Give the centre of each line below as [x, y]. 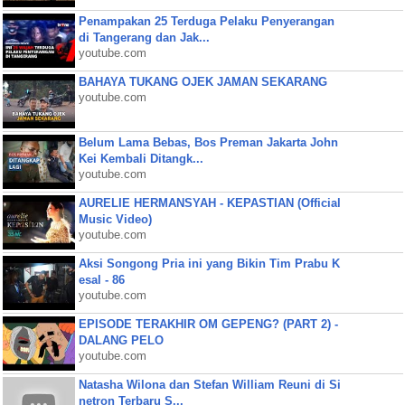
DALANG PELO [121, 340]
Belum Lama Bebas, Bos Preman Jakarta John [208, 142]
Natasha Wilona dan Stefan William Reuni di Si [209, 385]
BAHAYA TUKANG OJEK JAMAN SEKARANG [202, 82]
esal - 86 [101, 280]
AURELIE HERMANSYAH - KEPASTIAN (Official [209, 203]
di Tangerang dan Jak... [144, 38]
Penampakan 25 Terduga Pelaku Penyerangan [206, 21]
